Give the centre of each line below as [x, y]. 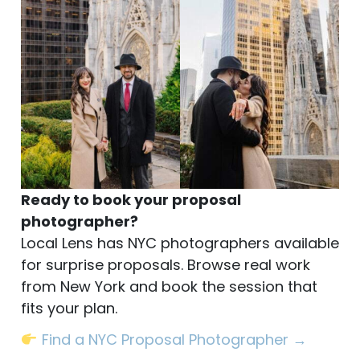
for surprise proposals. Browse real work [166, 264]
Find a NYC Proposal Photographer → [174, 339]
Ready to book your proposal [131, 199]
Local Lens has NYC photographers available [180, 243]
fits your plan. [69, 308]
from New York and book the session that [169, 286]
